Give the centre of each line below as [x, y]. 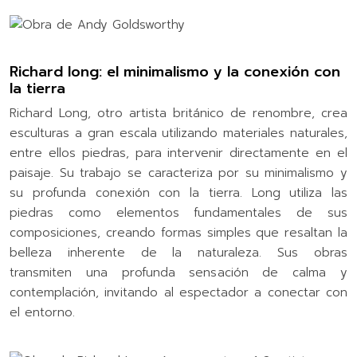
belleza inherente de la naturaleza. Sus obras [178, 252]
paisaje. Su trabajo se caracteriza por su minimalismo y [178, 173]
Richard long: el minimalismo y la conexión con [175, 71]
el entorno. [42, 312]
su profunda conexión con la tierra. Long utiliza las [178, 192]
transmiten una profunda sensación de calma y [178, 272]
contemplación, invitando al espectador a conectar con [178, 292]
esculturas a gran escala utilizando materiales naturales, [178, 133]
